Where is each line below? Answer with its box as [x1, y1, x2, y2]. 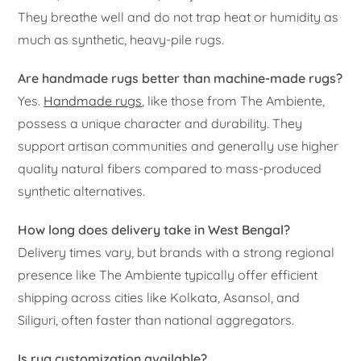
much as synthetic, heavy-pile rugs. [18, 31, 225, 48]
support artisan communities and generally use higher [18, 138, 339, 155]
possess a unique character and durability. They [18, 115, 303, 132]
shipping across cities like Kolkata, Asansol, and [18, 289, 301, 306]
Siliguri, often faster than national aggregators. [18, 312, 295, 329]
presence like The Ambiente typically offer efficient [18, 267, 318, 284]
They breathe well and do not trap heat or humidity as [18, 9, 339, 26]
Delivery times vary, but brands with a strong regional [18, 244, 335, 261]
